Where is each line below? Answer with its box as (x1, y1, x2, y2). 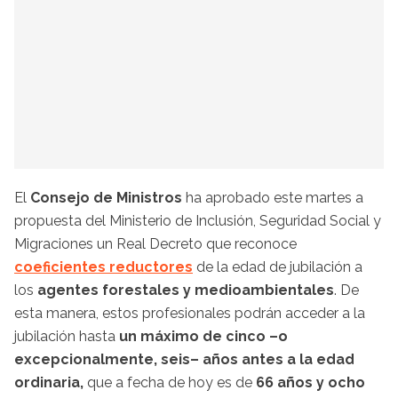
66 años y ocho (256, 373, 365, 391)
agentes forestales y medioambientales (34, 281, 334, 298)
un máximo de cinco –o (119, 327, 288, 345)
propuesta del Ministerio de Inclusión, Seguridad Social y (14, 211, 381, 229)
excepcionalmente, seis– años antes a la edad (14, 350, 354, 368)
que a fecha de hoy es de (84, 373, 256, 391)
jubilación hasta (14, 327, 119, 345)
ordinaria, (14, 373, 84, 391)
